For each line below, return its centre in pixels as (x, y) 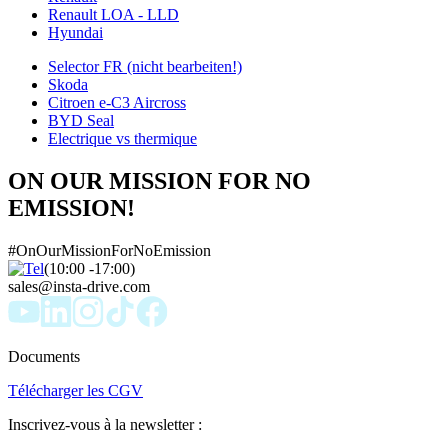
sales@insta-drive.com (79, 286)
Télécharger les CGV (75, 390)
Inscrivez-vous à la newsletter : (105, 424)
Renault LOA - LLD (113, 14)
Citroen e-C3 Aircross (117, 102)
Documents (44, 356)
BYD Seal (81, 120)
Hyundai (75, 32)
